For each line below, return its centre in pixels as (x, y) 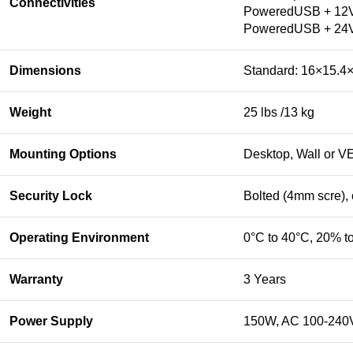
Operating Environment (79, 238)
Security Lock (51, 196)
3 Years (265, 279)
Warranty (36, 279)
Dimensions (45, 71)
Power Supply (51, 321)
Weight (30, 112)
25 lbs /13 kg (279, 112)
